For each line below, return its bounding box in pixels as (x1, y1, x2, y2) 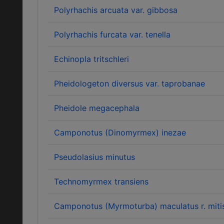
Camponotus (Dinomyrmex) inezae (54, 127, 186, 137)
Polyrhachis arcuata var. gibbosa (54, 5, 177, 15)
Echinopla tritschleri (54, 54, 129, 64)
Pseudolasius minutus (54, 152, 135, 162)
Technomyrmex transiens (54, 176, 148, 186)
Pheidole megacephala (54, 103, 139, 113)
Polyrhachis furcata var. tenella (54, 29, 170, 39)
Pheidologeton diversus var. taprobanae (54, 78, 205, 88)
